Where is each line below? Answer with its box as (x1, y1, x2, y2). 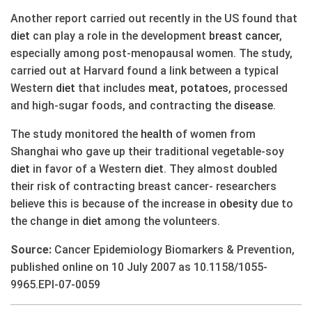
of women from (173, 127, 256, 141)
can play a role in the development (30, 29, 209, 43)
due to (258, 197, 293, 211)
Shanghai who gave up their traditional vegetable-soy (10, 145, 284, 159)
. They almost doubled (164, 162, 277, 176)
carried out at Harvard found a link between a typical (10, 64, 279, 78)
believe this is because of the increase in (10, 197, 219, 211)
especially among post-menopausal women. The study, (10, 47, 292, 61)
